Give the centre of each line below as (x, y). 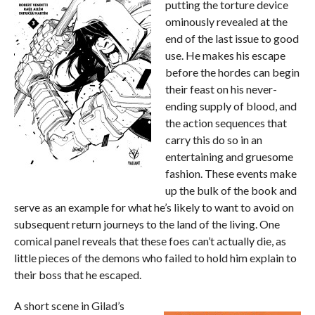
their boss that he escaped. (77, 275)
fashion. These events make (231, 174)
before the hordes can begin (232, 72)
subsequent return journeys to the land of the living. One (147, 224)
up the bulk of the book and (231, 191)
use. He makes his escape (225, 56)
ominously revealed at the (226, 22)
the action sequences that (226, 123)
